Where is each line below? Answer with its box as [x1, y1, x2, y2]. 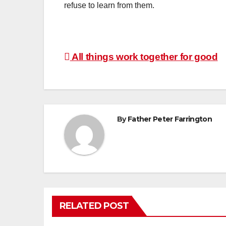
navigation [64, 71, 145, 91]
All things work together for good [70, 51, 218, 62]
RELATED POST [60, 200, 129, 211]
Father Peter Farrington [127, 114, 212, 124]
